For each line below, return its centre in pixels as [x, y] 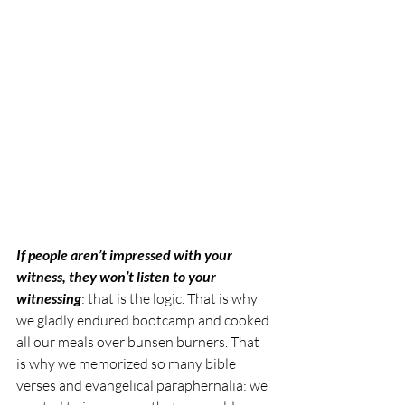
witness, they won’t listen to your [118, 276]
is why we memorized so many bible [127, 363]
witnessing [49, 297]
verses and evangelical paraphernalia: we [143, 385]
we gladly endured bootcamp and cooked [144, 320]
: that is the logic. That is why [171, 298]
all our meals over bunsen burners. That [139, 341]
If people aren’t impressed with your [126, 254]
